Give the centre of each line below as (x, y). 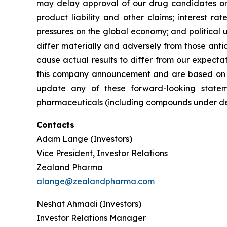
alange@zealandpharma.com (96, 181)
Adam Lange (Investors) (84, 139)
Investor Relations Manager (91, 218)
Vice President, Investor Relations (102, 153)
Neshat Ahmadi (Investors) (89, 203)
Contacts (55, 124)
